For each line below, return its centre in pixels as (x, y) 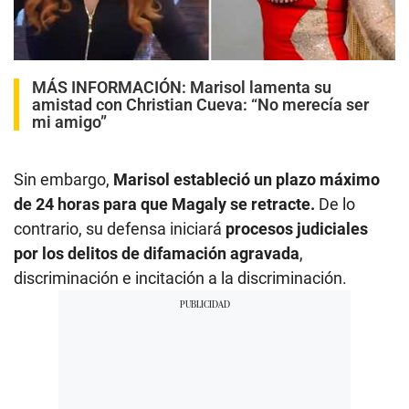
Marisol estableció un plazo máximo (246, 179)
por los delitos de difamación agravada (157, 253)
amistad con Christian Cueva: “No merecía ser (200, 104)
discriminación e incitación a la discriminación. (180, 278)
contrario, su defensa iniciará (120, 228)
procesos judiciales (297, 228)
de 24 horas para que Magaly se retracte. (164, 204)
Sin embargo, (63, 179)
